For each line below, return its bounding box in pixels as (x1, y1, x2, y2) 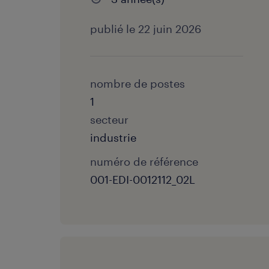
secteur (90, 113, 128, 126)
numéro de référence (90, 155, 198, 168)
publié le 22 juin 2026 (90, 22, 201, 35)
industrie (90, 131, 136, 144)
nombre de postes (90, 77, 185, 90)
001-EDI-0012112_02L (90, 173, 195, 186)
